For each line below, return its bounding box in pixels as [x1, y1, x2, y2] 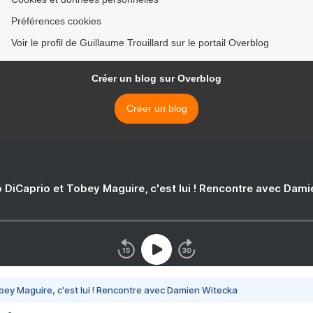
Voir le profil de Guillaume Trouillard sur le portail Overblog [11, 37, 269, 49]
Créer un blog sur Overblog [92, 73, 221, 85]
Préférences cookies [11, 15, 101, 27]
